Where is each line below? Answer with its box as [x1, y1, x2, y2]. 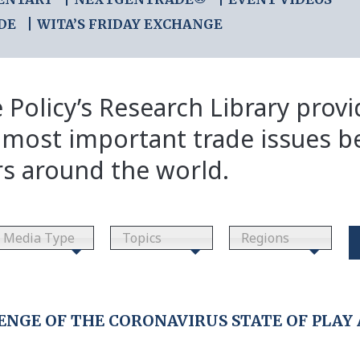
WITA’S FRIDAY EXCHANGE [36, 16, 223, 32]
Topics [122, 229, 162, 247]
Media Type [3, 229, 75, 247]
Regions [241, 229, 290, 247]
